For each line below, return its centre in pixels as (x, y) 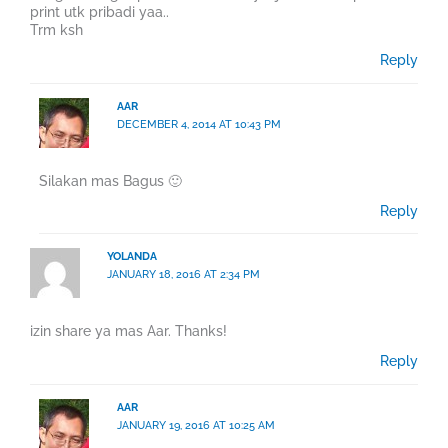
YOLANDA (132, 257)
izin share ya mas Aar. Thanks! (128, 331)
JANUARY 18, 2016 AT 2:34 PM (184, 275)
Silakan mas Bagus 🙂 (111, 180)
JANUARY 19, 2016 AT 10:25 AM (195, 425)
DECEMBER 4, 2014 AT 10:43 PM (198, 124)
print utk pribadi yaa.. (99, 12)
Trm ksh (56, 30)
